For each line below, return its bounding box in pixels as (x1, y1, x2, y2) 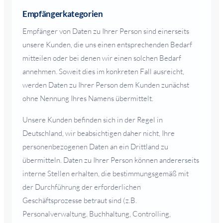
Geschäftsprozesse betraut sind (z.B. (22, 195, 137, 205)
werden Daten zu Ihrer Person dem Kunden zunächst (22, 80, 189, 90)
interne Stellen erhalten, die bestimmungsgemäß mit (22, 168, 189, 178)
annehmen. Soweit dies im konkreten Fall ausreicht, (22, 66, 184, 76)
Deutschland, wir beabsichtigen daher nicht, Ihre (22, 128, 175, 138)
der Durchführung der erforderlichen (22, 182, 141, 192)
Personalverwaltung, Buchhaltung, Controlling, (22, 209, 171, 219)
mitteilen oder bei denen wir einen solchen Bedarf (22, 53, 181, 63)
